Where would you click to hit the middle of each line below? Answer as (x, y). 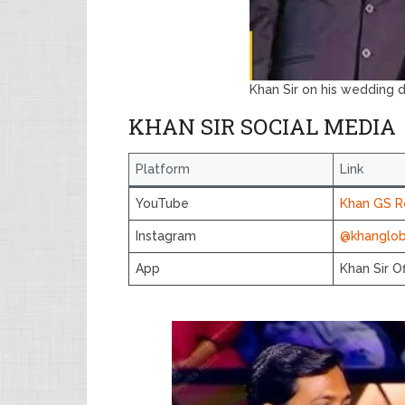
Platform (163, 169)
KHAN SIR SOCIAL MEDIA (262, 127)
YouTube (162, 203)
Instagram (166, 236)
